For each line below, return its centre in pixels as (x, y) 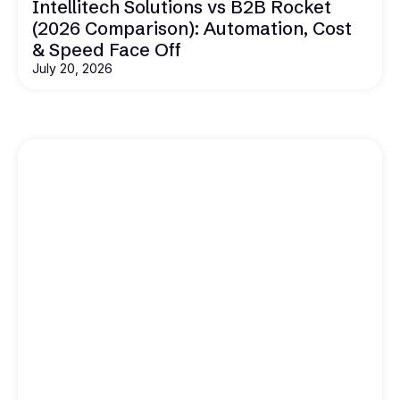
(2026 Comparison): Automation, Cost (192, 29)
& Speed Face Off (107, 50)
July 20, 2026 (72, 69)
